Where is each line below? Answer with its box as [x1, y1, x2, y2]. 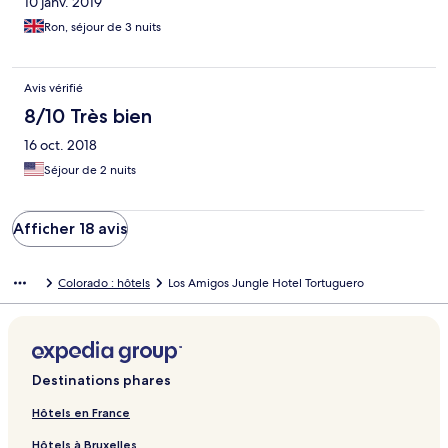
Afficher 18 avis [13, 219, 127, 239]
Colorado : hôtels [58, 275, 150, 292]
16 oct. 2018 [24, 136, 97, 155]
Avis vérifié [24, 80, 83, 97]
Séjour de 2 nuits [44, 162, 136, 179]
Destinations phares [32, 371, 171, 390]
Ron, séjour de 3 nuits [44, 19, 161, 36]
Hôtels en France [32, 405, 130, 421]
